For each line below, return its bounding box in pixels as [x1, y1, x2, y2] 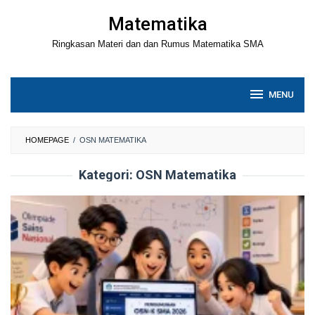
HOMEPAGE [25, 136, 69, 144]
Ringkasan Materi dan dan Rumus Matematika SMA [51, 39, 264, 49]
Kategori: [79, 167, 136, 182]
